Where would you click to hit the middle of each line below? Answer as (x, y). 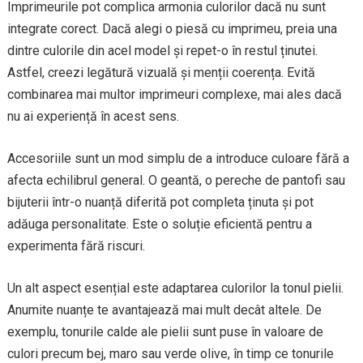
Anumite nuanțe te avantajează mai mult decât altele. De (164, 310)
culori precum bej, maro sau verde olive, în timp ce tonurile (170, 354)
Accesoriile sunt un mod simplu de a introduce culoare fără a (178, 158)
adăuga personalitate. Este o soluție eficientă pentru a (159, 224)
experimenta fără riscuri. (76, 246)
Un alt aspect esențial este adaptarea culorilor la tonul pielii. (175, 288)
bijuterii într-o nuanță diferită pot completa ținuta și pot (160, 202)
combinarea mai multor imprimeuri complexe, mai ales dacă (174, 94)
